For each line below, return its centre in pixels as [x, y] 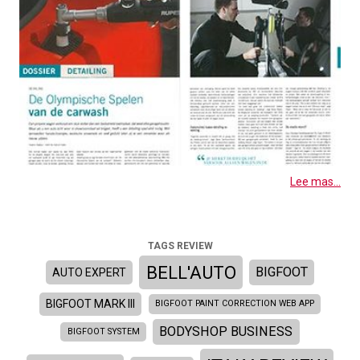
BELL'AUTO [191, 272]
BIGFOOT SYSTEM [103, 332]
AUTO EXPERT [89, 272]
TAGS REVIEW [180, 246]
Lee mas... [315, 182]
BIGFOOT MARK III [91, 303]
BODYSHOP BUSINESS [226, 332]
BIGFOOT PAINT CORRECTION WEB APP [234, 304]
